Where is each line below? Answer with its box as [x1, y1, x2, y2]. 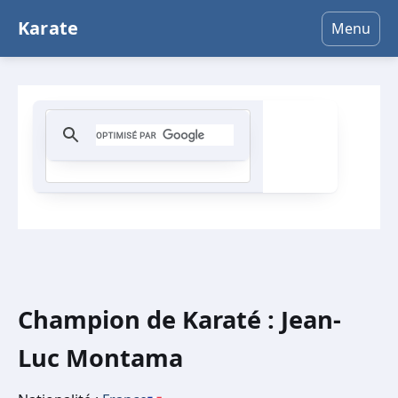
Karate [18, 16, 79, 40]
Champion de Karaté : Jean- [18, 303, 341, 336]
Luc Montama [18, 341, 183, 374]
